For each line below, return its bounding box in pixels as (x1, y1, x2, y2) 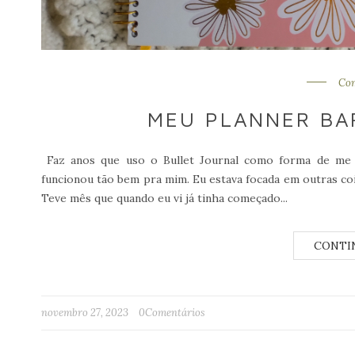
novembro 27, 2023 (41, 306, 131, 319)
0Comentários (139, 306, 205, 319)
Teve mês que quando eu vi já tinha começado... (41, 191, 288, 205)
